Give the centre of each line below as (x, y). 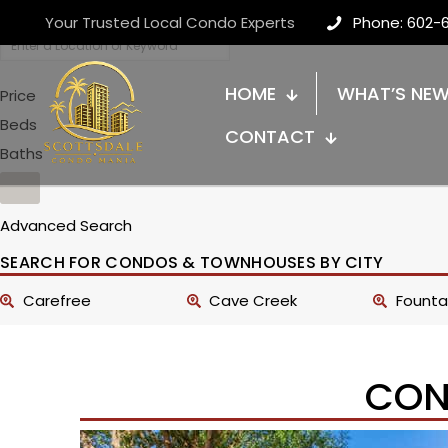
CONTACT (270, 136)
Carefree (56, 300)
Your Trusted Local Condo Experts (170, 22)
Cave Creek (253, 300)
